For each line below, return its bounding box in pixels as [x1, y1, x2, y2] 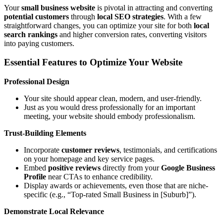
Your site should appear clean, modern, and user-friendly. [24, 94, 202, 103]
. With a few [164, 12, 202, 21]
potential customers [4, 12, 69, 21]
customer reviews [61, 146, 119, 155]
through [69, 12, 97, 21]
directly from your [101, 164, 161, 172]
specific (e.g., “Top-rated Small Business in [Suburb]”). [24, 190, 196, 199]
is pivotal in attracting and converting [95, 3, 213, 12]
